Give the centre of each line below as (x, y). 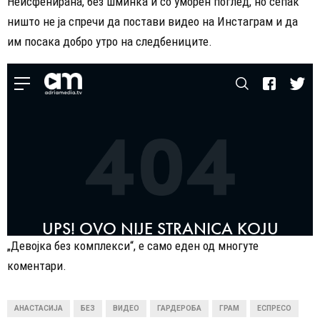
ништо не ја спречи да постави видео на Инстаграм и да (152, 22)
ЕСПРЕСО (274, 308)
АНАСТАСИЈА (39, 308)
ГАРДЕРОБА (179, 308)
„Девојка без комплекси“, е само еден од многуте (133, 245)
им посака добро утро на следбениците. (110, 42)
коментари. (37, 265)
